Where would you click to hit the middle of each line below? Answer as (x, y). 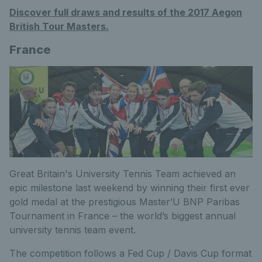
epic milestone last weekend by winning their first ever (130, 188)
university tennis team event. (73, 230)
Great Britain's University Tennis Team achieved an (123, 174)
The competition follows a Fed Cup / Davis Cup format (130, 253)
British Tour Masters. (59, 26)
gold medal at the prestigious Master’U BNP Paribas (125, 202)
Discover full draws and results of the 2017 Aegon (126, 12)
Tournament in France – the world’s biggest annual (123, 216)
